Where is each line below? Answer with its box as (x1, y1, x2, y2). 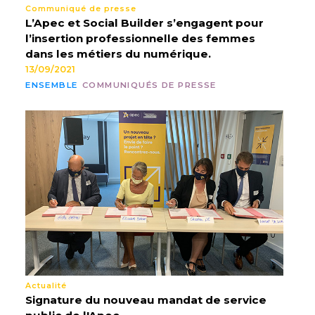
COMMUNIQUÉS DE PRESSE (82, 80, 217, 91)
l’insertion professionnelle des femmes (25, 31, 256, 45)
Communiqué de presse (25, 4, 137, 13)
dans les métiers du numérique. (25, 46, 212, 60)
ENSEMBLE (25, 80, 78, 91)
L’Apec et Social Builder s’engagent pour (25, 15, 264, 30)
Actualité (25, 281, 67, 290)
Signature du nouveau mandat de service (25, 292, 267, 307)
